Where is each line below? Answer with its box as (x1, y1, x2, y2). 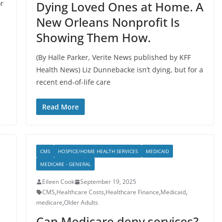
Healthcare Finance (105, 188, 159, 196)
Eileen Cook (42, 177, 74, 186)
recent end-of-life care (36, 77, 111, 87)
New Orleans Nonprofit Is (36, 14, 180, 30)
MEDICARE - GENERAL (40, 161, 91, 167)
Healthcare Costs (56, 188, 104, 196)
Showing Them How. (36, 29, 151, 46)
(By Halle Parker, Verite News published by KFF (36, 53, 191, 62)
